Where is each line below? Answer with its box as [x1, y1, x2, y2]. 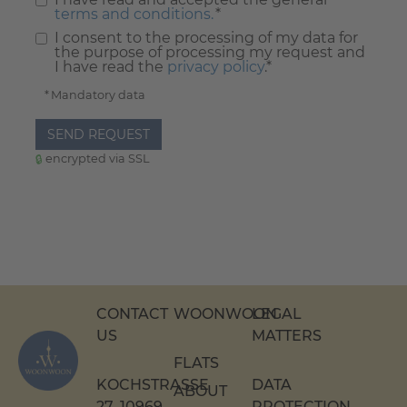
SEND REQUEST [47, 126, 150, 144]
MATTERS [251, 327, 322, 345]
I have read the [55, 58, 167, 76]
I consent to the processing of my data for [55, 29, 358, 47]
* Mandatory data [45, 88, 145, 103]
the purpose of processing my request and [55, 44, 365, 62]
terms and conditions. [55, 5, 213, 24]
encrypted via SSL [43, 152, 150, 166]
